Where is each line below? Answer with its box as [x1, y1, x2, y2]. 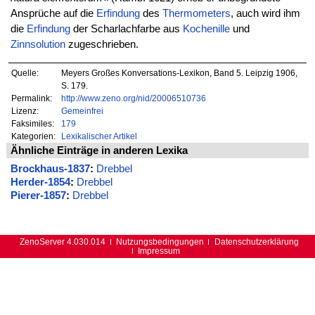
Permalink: [11, 93, 53, 103]
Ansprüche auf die [10, 8, 96, 20]
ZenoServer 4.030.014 [20, 237, 106, 247]
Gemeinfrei [60, 105, 103, 115]
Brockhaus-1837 [10, 162, 90, 174]
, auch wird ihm [230, 8, 300, 20]
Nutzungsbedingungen [115, 237, 204, 247]
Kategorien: [11, 131, 56, 141]
